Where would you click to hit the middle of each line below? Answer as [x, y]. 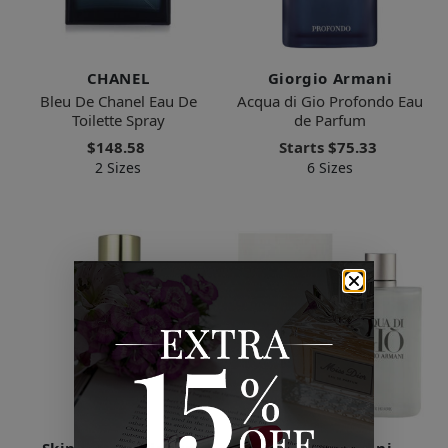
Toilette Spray [118, 120]
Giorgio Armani [330, 78]
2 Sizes [118, 168]
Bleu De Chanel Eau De [118, 101]
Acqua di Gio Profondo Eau [330, 101]
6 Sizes [330, 168]
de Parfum [330, 120]
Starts [303, 147]
